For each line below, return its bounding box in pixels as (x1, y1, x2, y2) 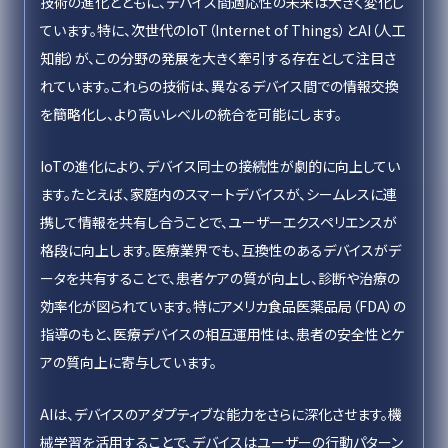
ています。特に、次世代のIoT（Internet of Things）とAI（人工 (40, 20, 406, 40)
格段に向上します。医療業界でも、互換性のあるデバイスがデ (40, 240, 401, 260)
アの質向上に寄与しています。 (40, 352, 217, 372)
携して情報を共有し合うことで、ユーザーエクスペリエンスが (40, 212, 397, 232)
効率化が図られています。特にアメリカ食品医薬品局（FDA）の (40, 296, 406, 316)
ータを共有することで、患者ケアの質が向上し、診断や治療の (40, 268, 400, 288)
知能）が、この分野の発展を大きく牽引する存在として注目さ (40, 48, 396, 68)
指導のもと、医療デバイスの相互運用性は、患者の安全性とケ (40, 324, 404, 344)
